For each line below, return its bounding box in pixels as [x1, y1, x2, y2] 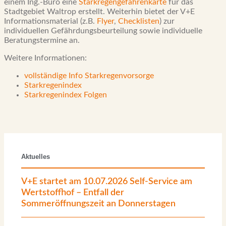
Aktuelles [21, 153, 50, 160]
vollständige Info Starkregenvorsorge [24, 72, 154, 80]
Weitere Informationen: [4, 54, 87, 62]
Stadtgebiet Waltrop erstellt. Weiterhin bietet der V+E [4, 8, 195, 16]
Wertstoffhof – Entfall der [21, 188, 124, 197]
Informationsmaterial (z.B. [4, 17, 97, 25]
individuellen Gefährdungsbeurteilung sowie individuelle [4, 27, 202, 35]
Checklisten [118, 17, 159, 25]
